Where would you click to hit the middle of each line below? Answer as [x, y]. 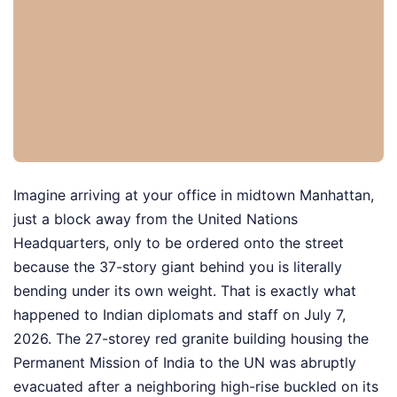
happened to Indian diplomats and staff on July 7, [179, 315]
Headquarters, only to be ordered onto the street [179, 243]
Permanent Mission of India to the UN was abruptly [185, 363]
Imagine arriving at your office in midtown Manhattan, [194, 195]
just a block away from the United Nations [156, 219]
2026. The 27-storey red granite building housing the [191, 339]
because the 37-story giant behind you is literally [178, 267]
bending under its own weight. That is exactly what [185, 291]
